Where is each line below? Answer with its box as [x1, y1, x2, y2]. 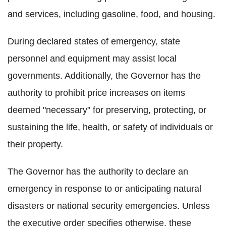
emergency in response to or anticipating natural [8, 183, 201, 194]
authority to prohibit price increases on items [8, 87, 185, 98]
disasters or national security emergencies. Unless [8, 200, 210, 211]
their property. [8, 139, 63, 149]
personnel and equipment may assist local [8, 53, 177, 64]
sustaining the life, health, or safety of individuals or [8, 122, 213, 132]
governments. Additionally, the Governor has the [8, 70, 201, 81]
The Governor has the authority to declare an [8, 166, 188, 177]
